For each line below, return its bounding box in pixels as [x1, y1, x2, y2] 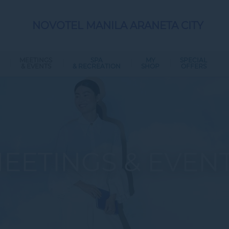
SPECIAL [180, 56, 207, 64]
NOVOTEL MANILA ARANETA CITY [32, 19, 203, 32]
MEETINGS [19, 56, 52, 64]
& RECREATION [73, 62, 121, 70]
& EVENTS [20, 62, 51, 70]
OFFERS [180, 62, 207, 70]
